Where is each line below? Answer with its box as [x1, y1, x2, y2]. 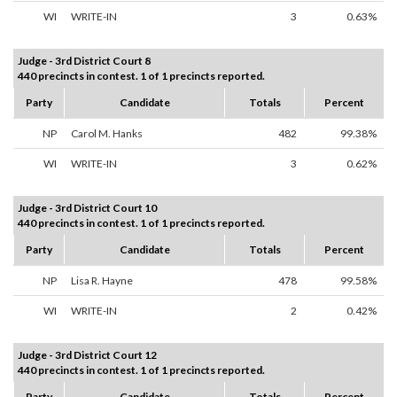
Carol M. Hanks [71, 127, 143, 141]
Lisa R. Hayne [71, 274, 133, 288]
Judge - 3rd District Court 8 [18, 54, 151, 68]
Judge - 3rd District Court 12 [18, 348, 157, 362]
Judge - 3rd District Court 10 [18, 201, 157, 215]
